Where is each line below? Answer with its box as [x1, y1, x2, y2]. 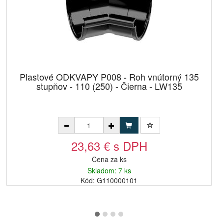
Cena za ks [91, 154, 127, 164]
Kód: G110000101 [81, 175, 137, 185]
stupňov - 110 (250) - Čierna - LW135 [36, 80, 182, 92]
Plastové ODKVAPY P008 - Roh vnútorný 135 [19, 70, 199, 83]
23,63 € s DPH [71, 137, 147, 154]
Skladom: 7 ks [87, 165, 131, 175]
